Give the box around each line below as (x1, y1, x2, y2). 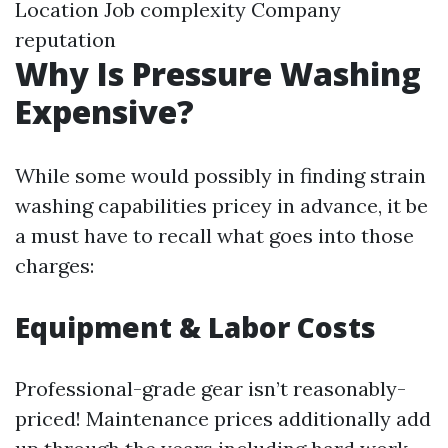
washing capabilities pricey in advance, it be (15, 193, 428, 218)
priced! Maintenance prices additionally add (15, 406, 431, 431)
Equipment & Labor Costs (15, 308, 376, 346)
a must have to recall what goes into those (15, 223, 414, 248)
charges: (15, 253, 94, 278)
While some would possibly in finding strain (15, 163, 426, 188)
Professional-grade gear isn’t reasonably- (15, 376, 406, 401)
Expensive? (15, 90, 194, 133)
